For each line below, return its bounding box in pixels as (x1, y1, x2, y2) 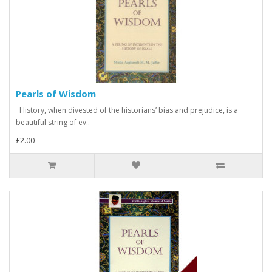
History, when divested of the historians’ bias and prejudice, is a (16, 105, 238, 115)
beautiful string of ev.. (16, 117, 90, 127)
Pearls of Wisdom (16, 87, 96, 100)
